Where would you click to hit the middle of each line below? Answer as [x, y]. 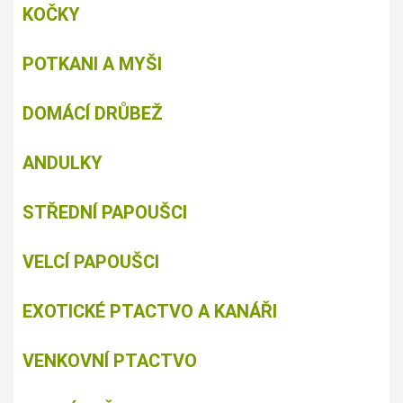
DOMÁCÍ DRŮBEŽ [93, 114]
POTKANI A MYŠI [92, 64]
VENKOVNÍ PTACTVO [110, 361]
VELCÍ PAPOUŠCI [91, 262]
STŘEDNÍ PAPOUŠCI [105, 213]
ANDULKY [63, 163]
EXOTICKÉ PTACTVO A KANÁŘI [150, 312]
